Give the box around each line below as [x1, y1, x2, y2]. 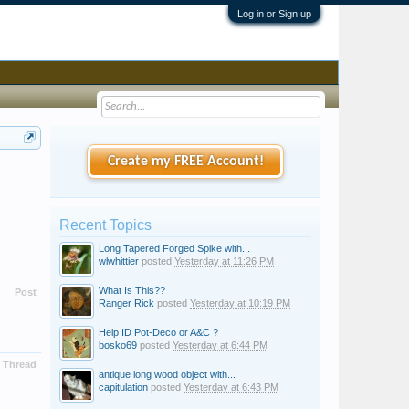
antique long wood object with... [99, 369, 236, 380]
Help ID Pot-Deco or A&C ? [99, 327, 218, 338]
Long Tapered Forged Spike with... [99, 243, 250, 254]
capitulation [99, 382, 148, 393]
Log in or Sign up [237, 8, 311, 19]
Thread [3, 359, 37, 370]
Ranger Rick [99, 298, 154, 309]
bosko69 [99, 340, 137, 351]
